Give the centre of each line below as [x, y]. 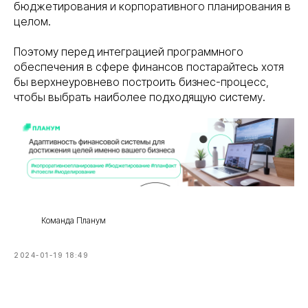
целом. [32, 22]
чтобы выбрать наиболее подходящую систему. [140, 97]
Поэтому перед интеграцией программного [129, 52]
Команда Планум [74, 221]
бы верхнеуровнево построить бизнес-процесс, [141, 82]
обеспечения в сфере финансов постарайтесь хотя [149, 67]
